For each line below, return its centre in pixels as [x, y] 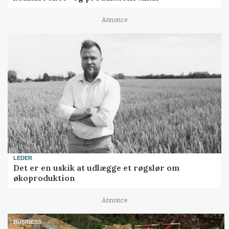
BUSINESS [28, 222]
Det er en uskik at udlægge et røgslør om [97, 167]
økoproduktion [44, 178]
